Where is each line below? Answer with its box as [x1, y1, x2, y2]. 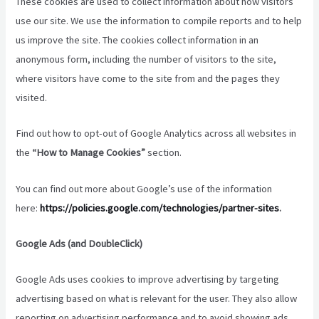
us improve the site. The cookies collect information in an [16, 33, 259, 46]
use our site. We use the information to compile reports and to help [16, 14, 303, 27]
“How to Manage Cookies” [32, 146, 146, 159]
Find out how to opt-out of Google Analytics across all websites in [16, 127, 297, 140]
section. [145, 146, 182, 159]
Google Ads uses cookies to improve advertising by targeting [16, 273, 280, 286]
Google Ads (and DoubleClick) [16, 236, 143, 250]
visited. [16, 90, 48, 104]
